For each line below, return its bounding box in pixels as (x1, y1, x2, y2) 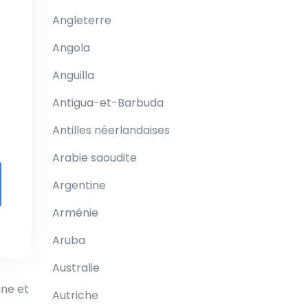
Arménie (52, 205, 98, 221)
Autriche (52, 287, 98, 303)
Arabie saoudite (52, 150, 137, 166)
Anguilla (52, 67, 94, 83)
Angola (52, 40, 90, 56)
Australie (52, 260, 100, 276)
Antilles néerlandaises (52, 122, 170, 138)
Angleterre (52, 12, 111, 28)
